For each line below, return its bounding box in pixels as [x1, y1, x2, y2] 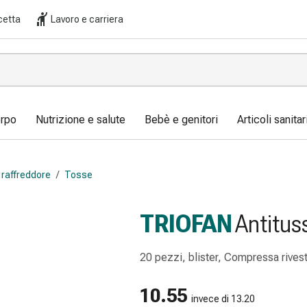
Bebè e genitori [145, 113, 218, 126]
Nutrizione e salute [36, 113, 125, 126]
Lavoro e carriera [51, 14, 123, 25]
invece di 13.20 [191, 293, 255, 304]
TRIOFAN [140, 210, 232, 238]
